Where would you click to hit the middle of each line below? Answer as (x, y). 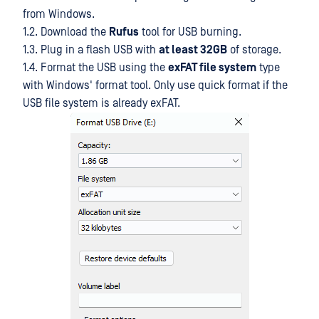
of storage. (254, 50)
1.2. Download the (66, 32)
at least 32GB (193, 50)
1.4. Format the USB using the (95, 68)
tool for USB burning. (190, 32)
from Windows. (59, 14)
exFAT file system (212, 68)
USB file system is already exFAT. (101, 103)
